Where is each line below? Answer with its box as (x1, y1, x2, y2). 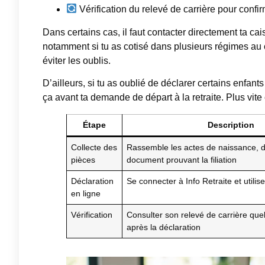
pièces (71, 155, 96, 165)
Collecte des (71, 143, 118, 153)
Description (207, 120, 254, 130)
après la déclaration (127, 222, 201, 232)
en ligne (71, 189, 101, 199)
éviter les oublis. (43, 55, 111, 66)
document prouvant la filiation (127, 155, 237, 165)
